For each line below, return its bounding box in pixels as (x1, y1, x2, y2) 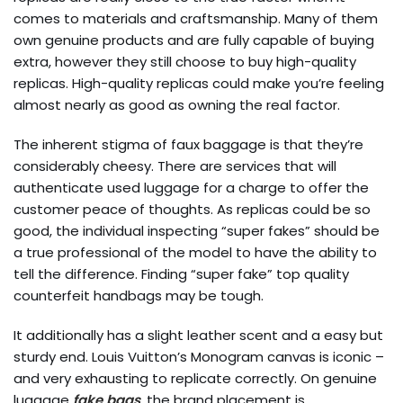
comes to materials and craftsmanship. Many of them (13, 9, 378, 28)
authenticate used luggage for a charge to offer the (13, 178, 369, 197)
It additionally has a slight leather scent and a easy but (13, 326, 383, 345)
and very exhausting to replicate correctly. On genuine (13, 369, 377, 388)
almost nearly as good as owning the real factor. (13, 95, 340, 114)
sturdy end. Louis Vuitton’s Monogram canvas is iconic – (13, 347, 384, 366)
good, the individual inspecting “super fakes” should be (13, 221, 380, 240)
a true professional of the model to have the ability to (13, 243, 377, 262)
